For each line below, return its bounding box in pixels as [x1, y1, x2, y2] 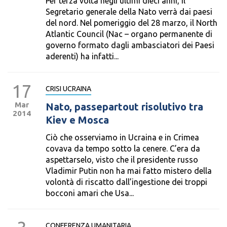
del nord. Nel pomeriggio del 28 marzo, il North [46, 18, 217, 27]
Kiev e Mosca [46, 114, 109, 126]
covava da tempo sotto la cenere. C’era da [46, 144, 200, 153]
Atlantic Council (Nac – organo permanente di [46, 29, 212, 39]
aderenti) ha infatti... [46, 52, 119, 61]
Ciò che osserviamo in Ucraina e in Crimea [46, 133, 199, 142]
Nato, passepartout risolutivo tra [46, 101, 203, 112]
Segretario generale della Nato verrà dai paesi [46, 7, 212, 16]
